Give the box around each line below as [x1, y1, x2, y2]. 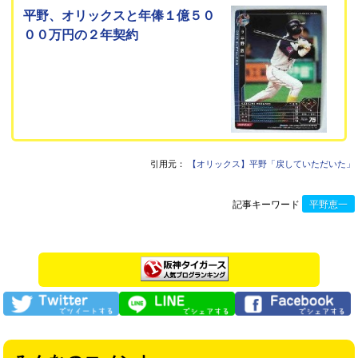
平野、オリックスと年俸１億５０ [23, 7, 216, 24]
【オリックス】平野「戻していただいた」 [187, 157, 355, 169]
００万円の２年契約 [23, 26, 139, 43]
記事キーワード [232, 198, 300, 210]
